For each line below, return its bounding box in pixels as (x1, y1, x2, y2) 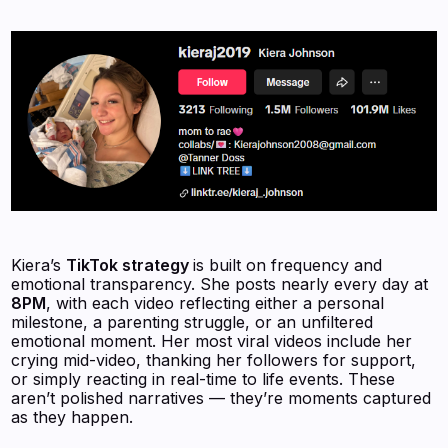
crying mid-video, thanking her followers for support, (11, 349, 417, 370)
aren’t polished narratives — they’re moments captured (11, 387, 432, 408)
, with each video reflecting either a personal (46, 292, 385, 313)
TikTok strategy (66, 254, 194, 275)
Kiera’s (11, 254, 67, 275)
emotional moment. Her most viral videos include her (11, 330, 413, 351)
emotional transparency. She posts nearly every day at (11, 273, 429, 294)
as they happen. (11, 406, 134, 427)
